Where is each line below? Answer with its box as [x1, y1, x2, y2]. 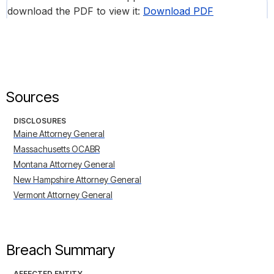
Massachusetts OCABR [13, 144, 100, 155]
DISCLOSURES [13, 116, 66, 126]
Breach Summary [6, 241, 115, 259]
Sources [6, 88, 59, 106]
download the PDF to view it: [7, 5, 143, 18]
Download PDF [143, 5, 213, 18]
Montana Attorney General [13, 159, 115, 170]
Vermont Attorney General [13, 190, 113, 201]
